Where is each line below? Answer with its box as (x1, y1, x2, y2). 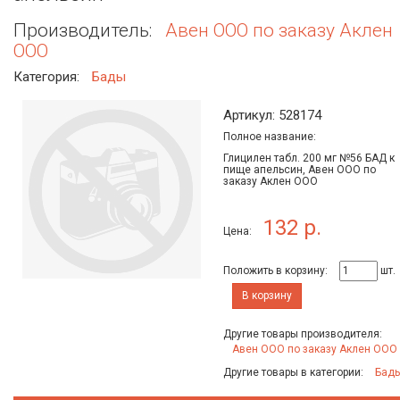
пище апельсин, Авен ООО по (223, 162, 376, 176)
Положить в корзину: (223, 264, 328, 277)
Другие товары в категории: (223, 365, 366, 379)
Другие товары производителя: (223, 328, 382, 340)
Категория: (13, 68, 83, 85)
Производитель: (13, 20, 156, 41)
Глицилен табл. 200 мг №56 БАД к (223, 151, 395, 164)
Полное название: (223, 130, 316, 143)
